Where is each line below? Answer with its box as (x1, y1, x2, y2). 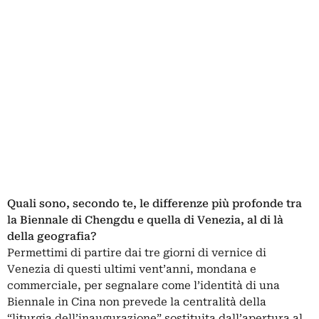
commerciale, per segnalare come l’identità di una (7, 279, 280, 293)
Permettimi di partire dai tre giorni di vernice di (7, 246, 266, 260)
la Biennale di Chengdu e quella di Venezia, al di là (7, 214, 283, 227)
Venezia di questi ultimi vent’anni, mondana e (7, 263, 256, 276)
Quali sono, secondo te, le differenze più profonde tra (7, 197, 302, 211)
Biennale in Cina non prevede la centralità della (7, 296, 266, 309)
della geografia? (7, 230, 97, 244)
